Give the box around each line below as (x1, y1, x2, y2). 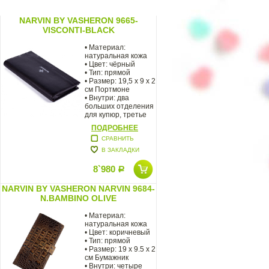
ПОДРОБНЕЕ (91, 123, 138, 132)
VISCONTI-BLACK (42, 25, 115, 35)
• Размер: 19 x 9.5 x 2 (85, 244, 156, 253)
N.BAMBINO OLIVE (40, 193, 116, 203)
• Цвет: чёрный (85, 59, 135, 68)
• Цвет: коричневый (85, 228, 150, 237)
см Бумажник (85, 253, 128, 262)
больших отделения (85, 101, 154, 110)
